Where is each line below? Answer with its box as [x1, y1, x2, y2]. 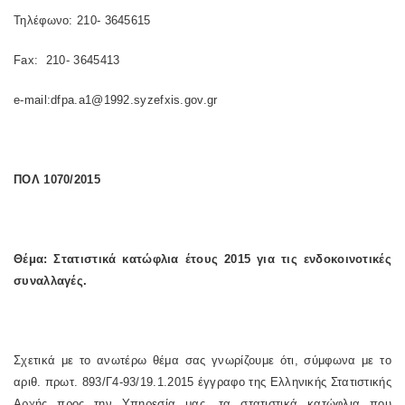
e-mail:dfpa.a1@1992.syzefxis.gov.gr [14, 93, 218, 107]
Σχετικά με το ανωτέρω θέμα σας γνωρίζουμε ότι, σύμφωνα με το [14, 353, 391, 367]
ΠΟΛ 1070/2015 [14, 173, 100, 186]
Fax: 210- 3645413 [14, 53, 120, 67]
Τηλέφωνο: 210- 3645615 [14, 14, 151, 27]
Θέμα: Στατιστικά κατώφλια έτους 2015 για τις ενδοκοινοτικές [14, 252, 391, 266]
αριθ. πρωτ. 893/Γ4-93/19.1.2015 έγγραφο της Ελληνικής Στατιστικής [14, 375, 391, 389]
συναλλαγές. [14, 274, 88, 287]
